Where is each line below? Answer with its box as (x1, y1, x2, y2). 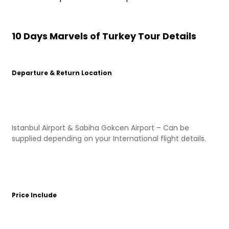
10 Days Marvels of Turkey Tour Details (12, 29, 196, 42)
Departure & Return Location (12, 68, 112, 77)
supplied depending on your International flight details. (12, 133, 206, 144)
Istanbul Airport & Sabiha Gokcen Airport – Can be (12, 122, 189, 133)
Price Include (12, 190, 57, 199)
